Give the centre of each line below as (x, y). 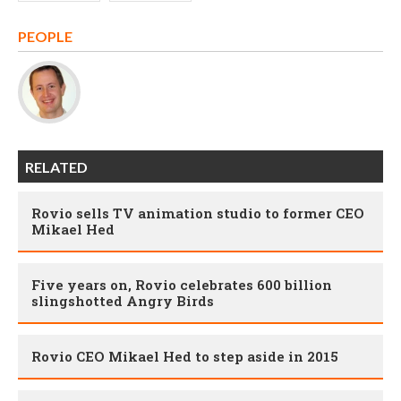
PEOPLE (45, 37)
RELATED (56, 167)
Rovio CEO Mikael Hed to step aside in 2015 (185, 357)
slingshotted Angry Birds (123, 301)
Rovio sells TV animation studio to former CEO (198, 213)
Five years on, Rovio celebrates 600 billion (182, 285)
